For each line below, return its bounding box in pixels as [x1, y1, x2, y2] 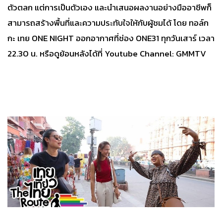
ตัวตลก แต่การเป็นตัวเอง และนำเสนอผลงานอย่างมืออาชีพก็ [7, 1, 212, 14]
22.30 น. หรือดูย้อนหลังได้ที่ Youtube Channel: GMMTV [7, 47, 206, 60]
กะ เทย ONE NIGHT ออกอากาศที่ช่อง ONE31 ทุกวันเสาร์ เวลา [7, 32, 215, 45]
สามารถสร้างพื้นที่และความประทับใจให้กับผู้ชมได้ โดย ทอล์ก [7, 16, 209, 30]
